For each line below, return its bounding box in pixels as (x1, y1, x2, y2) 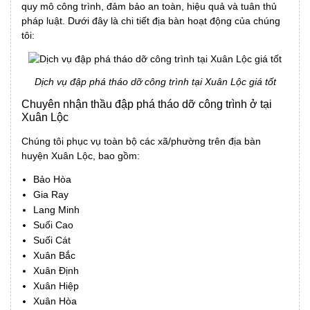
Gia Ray (33, 188, 69, 200)
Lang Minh (33, 203, 80, 215)
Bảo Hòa (33, 173, 71, 185)
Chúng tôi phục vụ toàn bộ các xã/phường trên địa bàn (21, 135, 261, 147)
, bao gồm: (93, 149, 140, 161)
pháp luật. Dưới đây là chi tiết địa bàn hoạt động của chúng (21, 15, 280, 26)
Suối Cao (33, 219, 73, 230)
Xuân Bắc (33, 249, 75, 261)
